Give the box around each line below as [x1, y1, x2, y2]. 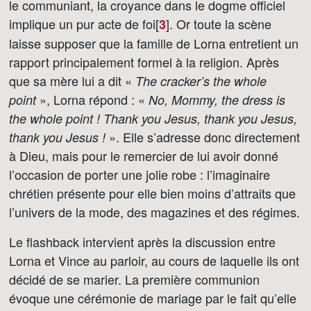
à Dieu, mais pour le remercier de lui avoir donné [9, 146, 278, 165]
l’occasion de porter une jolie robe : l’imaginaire [9, 165, 270, 183]
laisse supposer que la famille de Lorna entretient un [9, 34, 299, 52]
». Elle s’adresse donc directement [106, 128, 300, 146]
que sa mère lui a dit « [9, 72, 135, 90]
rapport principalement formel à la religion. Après [9, 53, 279, 71]
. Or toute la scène [169, 15, 271, 33]
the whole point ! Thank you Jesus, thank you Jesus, [9, 110, 297, 127]
